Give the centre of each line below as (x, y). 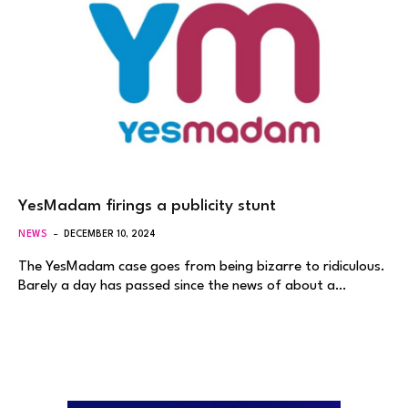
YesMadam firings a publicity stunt (147, 206)
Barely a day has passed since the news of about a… (182, 286)
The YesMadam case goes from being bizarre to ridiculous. (202, 266)
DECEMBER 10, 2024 (110, 234)
